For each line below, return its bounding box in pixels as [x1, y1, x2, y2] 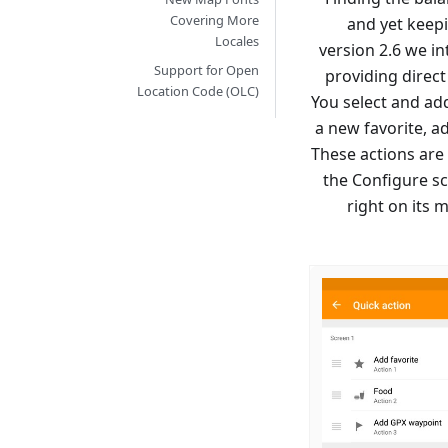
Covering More [170, 11, 260, 29]
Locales [215, 32, 260, 50]
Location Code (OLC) [137, 82, 260, 100]
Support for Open [154, 61, 260, 79]
